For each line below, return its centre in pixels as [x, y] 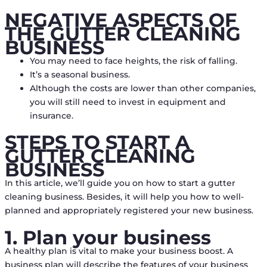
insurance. [51, 115]
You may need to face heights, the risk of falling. [133, 60]
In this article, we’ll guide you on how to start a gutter [120, 183]
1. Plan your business [108, 237]
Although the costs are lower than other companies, [142, 88]
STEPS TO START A [97, 142]
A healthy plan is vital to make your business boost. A [119, 251]
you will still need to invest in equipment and [128, 102]
